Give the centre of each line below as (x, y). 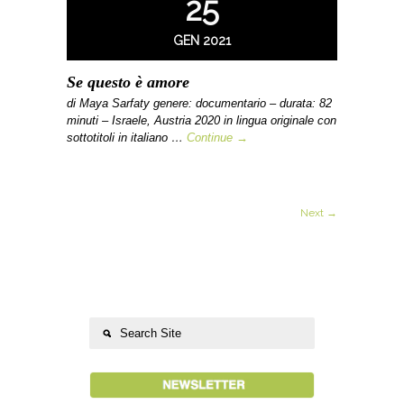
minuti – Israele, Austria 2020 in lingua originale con (202, 120)
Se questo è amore (128, 82)
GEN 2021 (202, 41)
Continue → (217, 138)
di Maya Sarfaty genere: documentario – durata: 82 (199, 103)
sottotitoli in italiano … (127, 138)
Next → (319, 213)
